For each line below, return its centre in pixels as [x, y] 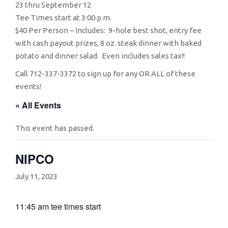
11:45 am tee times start [58, 206]
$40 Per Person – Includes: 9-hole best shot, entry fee [108, 30]
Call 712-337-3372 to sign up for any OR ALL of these [105, 74]
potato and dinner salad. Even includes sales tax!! [100, 56]
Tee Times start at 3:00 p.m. [63, 18]
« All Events [38, 105]
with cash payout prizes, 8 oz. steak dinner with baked [108, 43]
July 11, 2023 [36, 176]
